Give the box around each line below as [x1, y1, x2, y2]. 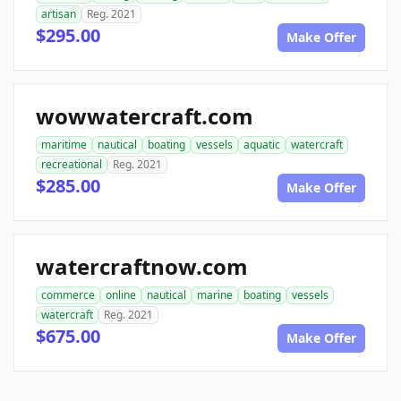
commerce [41, 287, 95, 303]
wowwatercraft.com [36, 101, 253, 132]
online [106, 287, 136, 303]
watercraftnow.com [36, 252, 248, 282]
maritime [41, 137, 87, 153]
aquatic [243, 137, 280, 153]
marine [197, 287, 233, 303]
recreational [41, 157, 102, 173]
